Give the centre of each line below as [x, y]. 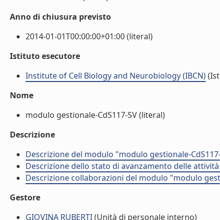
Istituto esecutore [45, 56]
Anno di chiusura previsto [60, 17]
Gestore [25, 197]
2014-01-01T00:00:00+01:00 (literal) [89, 36]
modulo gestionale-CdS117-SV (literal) [95, 115]
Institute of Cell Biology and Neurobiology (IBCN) [116, 76]
